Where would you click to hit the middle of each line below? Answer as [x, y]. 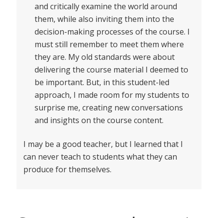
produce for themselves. [67, 170]
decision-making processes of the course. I [112, 32]
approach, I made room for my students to [112, 95]
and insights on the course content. [99, 120]
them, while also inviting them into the [104, 19]
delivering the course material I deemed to [111, 70]
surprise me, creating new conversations [109, 108]
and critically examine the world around [106, 7]
